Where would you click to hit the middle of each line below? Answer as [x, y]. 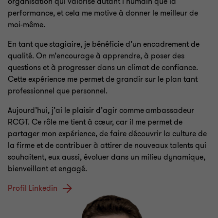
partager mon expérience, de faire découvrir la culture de [107, 134]
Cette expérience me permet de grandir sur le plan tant [103, 79]
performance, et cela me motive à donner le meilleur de [103, 13]
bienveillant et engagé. [47, 169]
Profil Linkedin [33, 188]
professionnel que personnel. [58, 91]
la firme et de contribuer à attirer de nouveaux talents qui [107, 145]
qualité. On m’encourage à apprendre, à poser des [96, 56]
